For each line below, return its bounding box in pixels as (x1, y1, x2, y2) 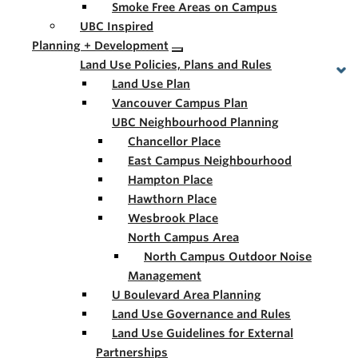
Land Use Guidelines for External (112, 327, 293, 340)
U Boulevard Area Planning (112, 288, 261, 301)
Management (128, 269, 201, 282)
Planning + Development (32, 39, 169, 52)
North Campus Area (128, 231, 239, 244)
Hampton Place (128, 173, 213, 186)
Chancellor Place (128, 135, 221, 148)
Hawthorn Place (128, 193, 217, 205)
